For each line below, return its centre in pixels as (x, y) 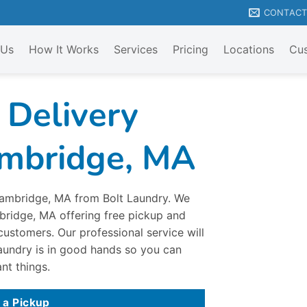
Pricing (190, 49)
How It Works (63, 49)
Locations (248, 49)
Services (135, 49)
